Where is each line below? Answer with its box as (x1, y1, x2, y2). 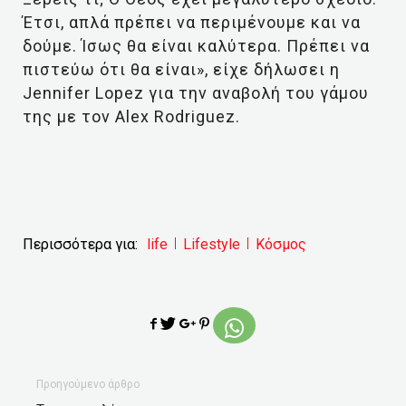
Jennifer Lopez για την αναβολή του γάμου (23, 83, 369, 102)
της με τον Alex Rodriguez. (23, 107, 240, 126)
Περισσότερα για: (23, 236, 138, 253)
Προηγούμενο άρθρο (36, 378, 140, 391)
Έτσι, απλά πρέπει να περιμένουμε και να (23, 13, 361, 32)
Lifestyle (183, 236, 240, 253)
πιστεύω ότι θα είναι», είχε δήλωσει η (23, 60, 340, 79)
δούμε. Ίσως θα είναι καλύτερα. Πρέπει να (23, 36, 370, 55)
